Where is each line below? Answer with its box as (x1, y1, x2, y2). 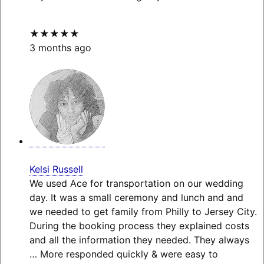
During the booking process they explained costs (29, 220, 249, 232)
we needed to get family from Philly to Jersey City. (29, 206, 257, 218)
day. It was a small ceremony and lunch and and (29, 192, 243, 204)
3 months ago (29, 42, 91, 54)
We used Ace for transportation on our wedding (29, 177, 243, 190)
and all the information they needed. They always (29, 234, 249, 246)
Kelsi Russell (29, 163, 83, 176)
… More (29, 248, 63, 260)
